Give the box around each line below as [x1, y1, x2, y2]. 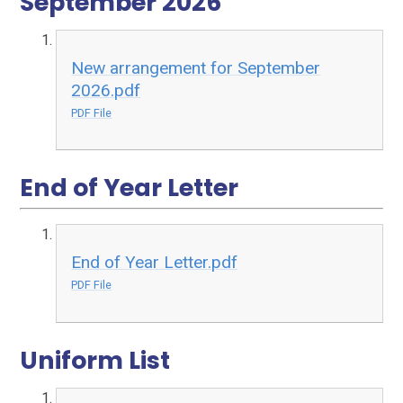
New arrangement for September [71, 57, 321, 78]
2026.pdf [71, 79, 141, 101]
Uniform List [20, 343, 176, 377]
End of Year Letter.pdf [71, 251, 238, 273]
